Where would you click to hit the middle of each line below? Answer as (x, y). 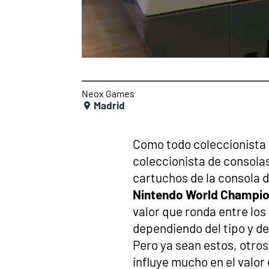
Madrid (108, 105)
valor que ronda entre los (199, 211)
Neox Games (108, 93)
